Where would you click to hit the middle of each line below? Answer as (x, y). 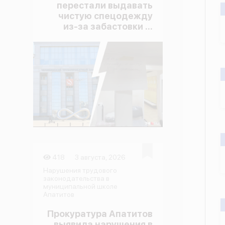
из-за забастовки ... (108, 26)
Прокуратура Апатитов (100, 214)
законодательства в (76, 178)
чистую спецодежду (105, 16)
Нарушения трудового (80, 170)
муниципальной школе (80, 186)
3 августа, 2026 (100, 157)
